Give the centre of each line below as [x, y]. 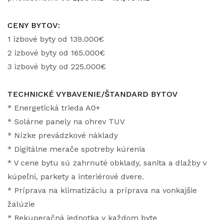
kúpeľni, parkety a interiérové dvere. [76, 177]
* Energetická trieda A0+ [54, 108]
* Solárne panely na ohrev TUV [66, 122]
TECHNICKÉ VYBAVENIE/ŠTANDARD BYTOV [93, 94]
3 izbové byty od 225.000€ [57, 67]
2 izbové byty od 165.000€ [56, 53]
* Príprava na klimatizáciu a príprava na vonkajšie [102, 190]
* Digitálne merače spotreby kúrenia [76, 149]
